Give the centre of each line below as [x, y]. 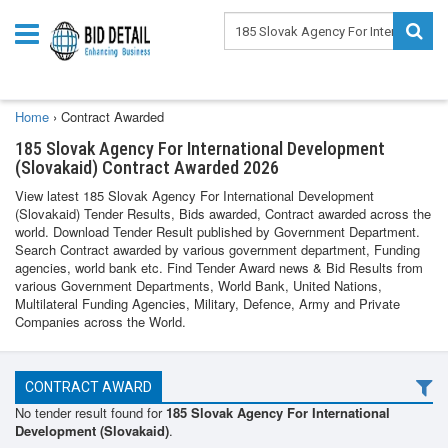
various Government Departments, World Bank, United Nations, [198, 285]
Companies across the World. [100, 321]
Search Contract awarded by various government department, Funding [217, 249]
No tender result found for [88, 412]
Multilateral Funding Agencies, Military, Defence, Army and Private [207, 303]
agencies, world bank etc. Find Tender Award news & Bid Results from [219, 267]
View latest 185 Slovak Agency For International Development [194, 195]
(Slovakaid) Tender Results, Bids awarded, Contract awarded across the [223, 213]
